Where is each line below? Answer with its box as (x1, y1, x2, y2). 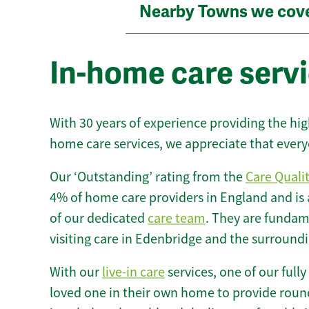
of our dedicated (50, 209, 148, 227)
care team (148, 209, 206, 227)
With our (50, 263, 102, 281)
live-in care (102, 263, 165, 281)
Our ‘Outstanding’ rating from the (50, 168, 246, 186)
